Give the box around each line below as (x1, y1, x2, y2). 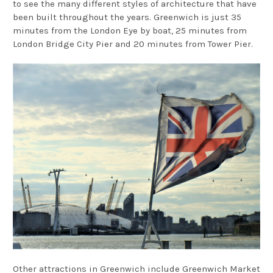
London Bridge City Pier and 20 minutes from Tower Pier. (13, 38, 253, 50)
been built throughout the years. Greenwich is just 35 (13, 12, 241, 23)
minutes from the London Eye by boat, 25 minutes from (13, 25, 247, 37)
